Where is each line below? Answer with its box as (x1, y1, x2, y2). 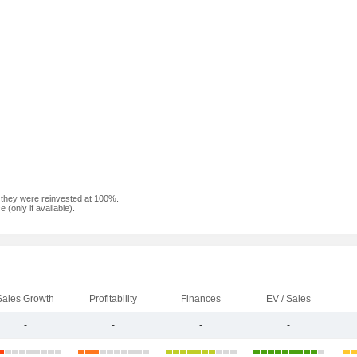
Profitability (88, 293, 137, 304)
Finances (180, 293, 221, 304)
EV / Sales (265, 293, 311, 304)
